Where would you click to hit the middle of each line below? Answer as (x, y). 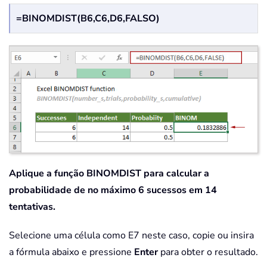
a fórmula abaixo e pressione (72, 252)
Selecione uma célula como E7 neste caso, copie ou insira (131, 236)
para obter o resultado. (208, 252)
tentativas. (32, 207)
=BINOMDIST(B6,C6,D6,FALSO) (88, 18)
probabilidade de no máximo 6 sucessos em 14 (113, 190)
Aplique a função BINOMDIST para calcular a (109, 174)
